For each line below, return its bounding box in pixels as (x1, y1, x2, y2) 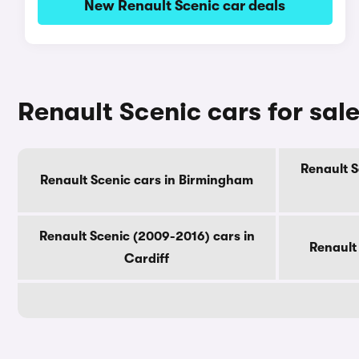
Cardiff (124, 252, 169, 266)
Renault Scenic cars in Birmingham (40, 173, 253, 188)
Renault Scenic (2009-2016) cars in (38, 229, 255, 244)
